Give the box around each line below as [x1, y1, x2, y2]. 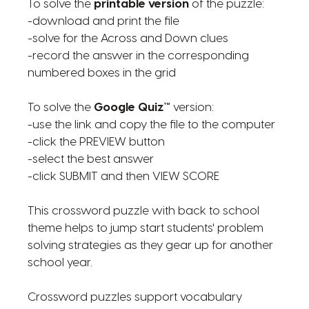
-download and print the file [27, 15, 179, 28]
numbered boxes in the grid [27, 67, 176, 79]
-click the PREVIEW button [27, 136, 165, 148]
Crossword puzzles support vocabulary [27, 291, 242, 303]
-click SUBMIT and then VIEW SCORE [27, 170, 219, 183]
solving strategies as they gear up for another [27, 239, 273, 252]
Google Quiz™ [93, 101, 170, 114]
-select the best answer [27, 153, 154, 166]
